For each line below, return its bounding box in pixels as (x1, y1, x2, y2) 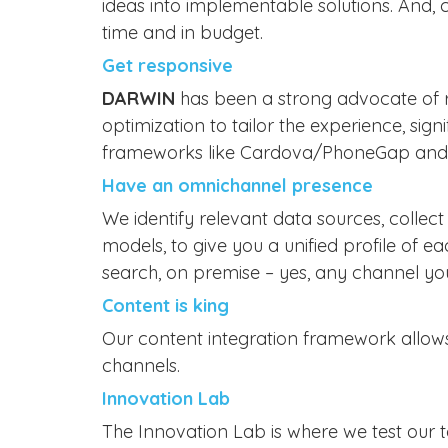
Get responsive (102, 53, 233, 77)
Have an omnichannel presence (102, 173, 373, 197)
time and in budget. (102, 20, 263, 44)
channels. (102, 353, 180, 377)
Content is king (102, 293, 229, 317)
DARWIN (102, 86, 175, 110)
